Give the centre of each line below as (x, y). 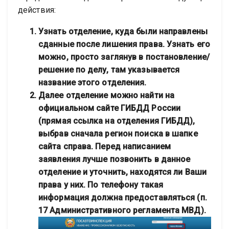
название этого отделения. (93, 83)
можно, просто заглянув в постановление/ (124, 57)
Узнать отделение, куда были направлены (123, 32)
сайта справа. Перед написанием (105, 147)
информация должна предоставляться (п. (123, 198)
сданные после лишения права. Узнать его (124, 44)
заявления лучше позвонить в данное (114, 159)
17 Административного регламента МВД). (122, 211)
